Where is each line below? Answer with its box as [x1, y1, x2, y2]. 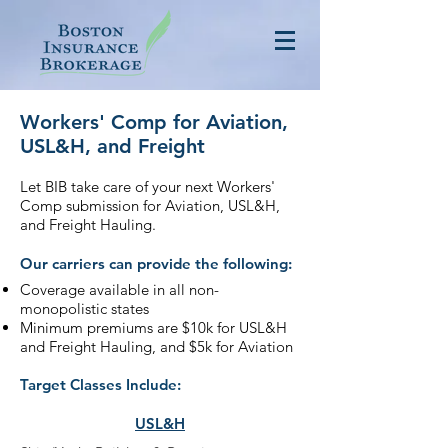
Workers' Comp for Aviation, [20, 110, 288, 134]
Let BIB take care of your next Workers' [20, 177, 275, 196]
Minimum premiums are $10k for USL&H [20, 318, 287, 337]
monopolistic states [20, 299, 149, 318]
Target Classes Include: [20, 375, 181, 394]
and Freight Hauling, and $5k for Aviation [20, 337, 293, 356]
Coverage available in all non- [20, 280, 219, 299]
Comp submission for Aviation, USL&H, [20, 196, 280, 215]
